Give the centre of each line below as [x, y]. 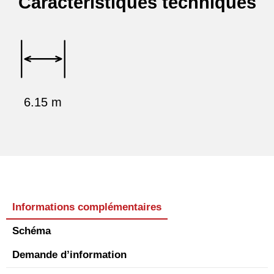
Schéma [31, 231]
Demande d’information [69, 255]
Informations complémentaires [87, 207]
